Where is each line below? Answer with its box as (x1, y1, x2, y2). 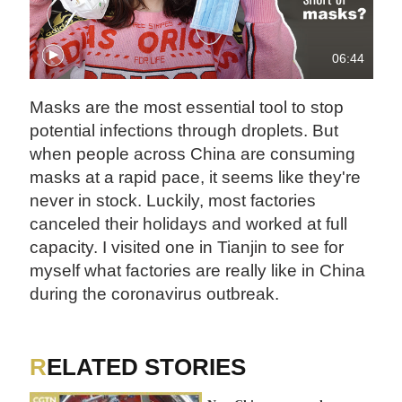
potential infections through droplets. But (30, 121, 339, 141)
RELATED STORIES (47, 353, 247, 380)
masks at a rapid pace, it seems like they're (30, 168, 362, 188)
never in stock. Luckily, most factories (30, 191, 317, 211)
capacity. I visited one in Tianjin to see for (30, 238, 345, 258)
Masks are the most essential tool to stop (30, 98, 345, 118)
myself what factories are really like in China (30, 261, 366, 281)
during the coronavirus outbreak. (30, 284, 280, 304)
